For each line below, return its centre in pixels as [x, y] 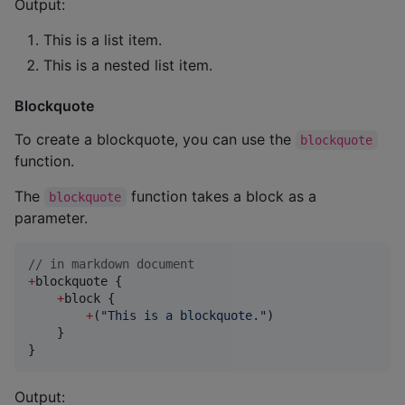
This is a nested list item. [128, 66]
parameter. [51, 217]
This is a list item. [103, 40]
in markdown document [118, 264]
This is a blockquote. [184, 315]
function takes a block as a [223, 196]
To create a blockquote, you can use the [155, 139]
